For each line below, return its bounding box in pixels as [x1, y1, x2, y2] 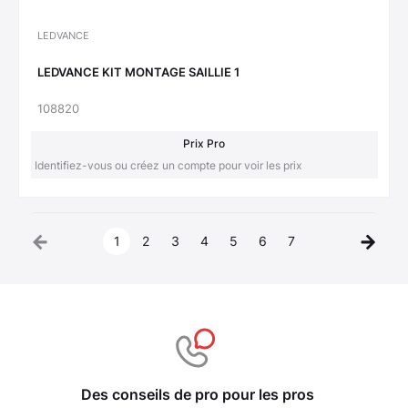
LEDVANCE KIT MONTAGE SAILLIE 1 [37, 65, 240, 80]
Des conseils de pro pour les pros [80, 384, 314, 403]
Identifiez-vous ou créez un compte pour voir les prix [34, 158, 301, 172]
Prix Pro [183, 136, 225, 150]
